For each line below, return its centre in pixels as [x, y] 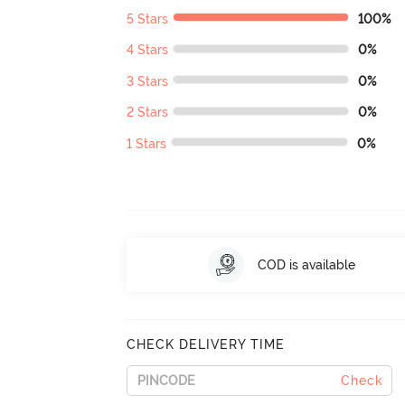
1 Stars [147, 143]
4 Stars [148, 50]
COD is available [306, 264]
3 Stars [148, 81]
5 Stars [148, 19]
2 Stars [148, 113]
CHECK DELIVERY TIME [206, 345]
